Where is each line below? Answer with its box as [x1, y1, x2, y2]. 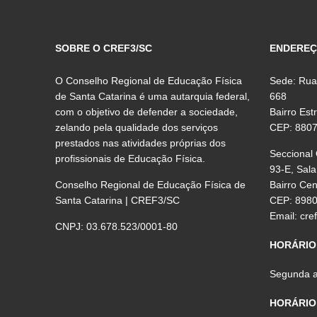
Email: [270, 209, 301, 221]
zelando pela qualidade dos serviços [55, 121, 219, 133]
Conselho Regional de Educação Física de [55, 178, 246, 190]
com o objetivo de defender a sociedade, [55, 105, 238, 117]
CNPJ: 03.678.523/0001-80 [55, 220, 178, 232]
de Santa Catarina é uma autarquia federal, [55, 90, 250, 102]
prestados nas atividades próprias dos [55, 137, 226, 149]
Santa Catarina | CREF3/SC [55, 194, 180, 206]
